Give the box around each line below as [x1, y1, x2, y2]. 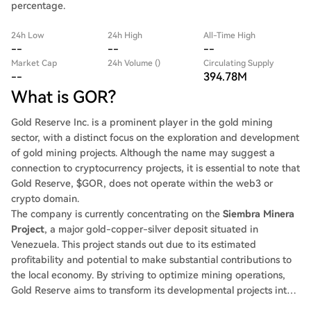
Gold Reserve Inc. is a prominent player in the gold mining [11, 117, 273, 128]
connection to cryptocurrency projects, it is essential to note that [11, 162, 300, 174]
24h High [107, 31, 142, 40]
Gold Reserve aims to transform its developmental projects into [11, 285, 292, 296]
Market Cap [11, 58, 57, 68]
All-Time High [203, 31, 256, 40]
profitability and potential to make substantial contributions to [11, 254, 292, 265]
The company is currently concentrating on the [11, 208, 223, 219]
